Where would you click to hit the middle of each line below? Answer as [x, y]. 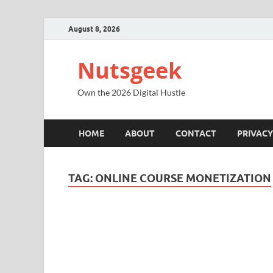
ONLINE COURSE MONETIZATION [183, 178]
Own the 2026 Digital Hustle [131, 92]
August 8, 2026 [94, 29]
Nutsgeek [129, 70]
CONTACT [196, 133]
